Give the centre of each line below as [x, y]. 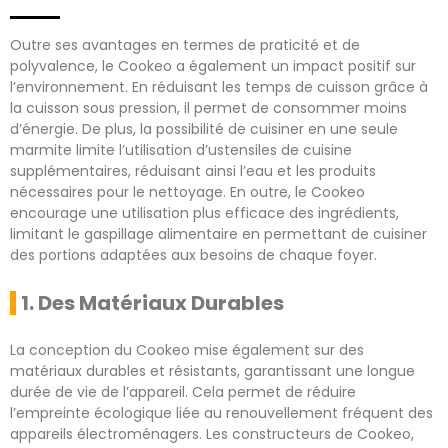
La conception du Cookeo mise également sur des [187, 349]
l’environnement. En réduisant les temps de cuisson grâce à [219, 86]
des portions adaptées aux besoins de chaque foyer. [193, 254]
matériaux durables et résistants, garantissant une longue [212, 370]
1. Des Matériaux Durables [152, 302]
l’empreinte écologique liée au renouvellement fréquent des [221, 412]
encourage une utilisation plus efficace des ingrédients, [204, 212]
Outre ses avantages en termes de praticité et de [185, 44]
